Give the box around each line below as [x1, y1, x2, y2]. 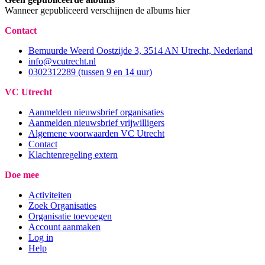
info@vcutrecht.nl [28, 56, 96, 66]
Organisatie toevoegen [28, 211, 112, 221]
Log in [28, 232, 53, 243]
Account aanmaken [28, 221, 101, 232]
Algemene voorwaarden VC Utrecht [28, 128, 164, 138]
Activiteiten [28, 189, 72, 200]
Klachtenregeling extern [28, 149, 118, 160]
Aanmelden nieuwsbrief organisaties [28, 106, 164, 117]
